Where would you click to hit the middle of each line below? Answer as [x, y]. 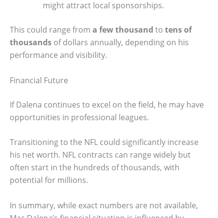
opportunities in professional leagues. [79, 117]
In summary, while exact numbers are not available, [104, 206]
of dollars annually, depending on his [120, 43]
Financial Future [39, 80]
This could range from [51, 30]
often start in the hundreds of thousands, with [95, 168]
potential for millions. [49, 180]
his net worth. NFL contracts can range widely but [100, 155]
